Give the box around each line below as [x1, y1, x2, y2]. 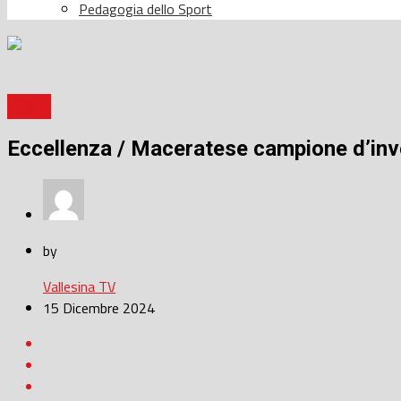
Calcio [7, 93, 51, 119]
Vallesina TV [43, 276, 115, 298]
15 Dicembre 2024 [43, 297, 155, 320]
